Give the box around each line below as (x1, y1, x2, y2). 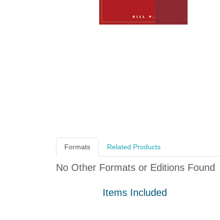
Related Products (107, 143, 161, 151)
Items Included (103, 187, 167, 198)
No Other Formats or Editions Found (56, 162, 215, 173)
